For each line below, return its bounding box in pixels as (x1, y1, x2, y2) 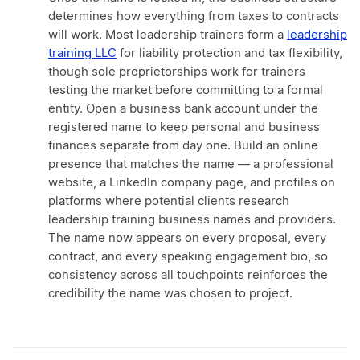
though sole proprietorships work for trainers (48, 66, 305, 79)
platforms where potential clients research (48, 195, 289, 208)
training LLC (48, 47, 117, 60)
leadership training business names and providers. (48, 214, 336, 227)
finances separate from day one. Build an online (48, 140, 318, 153)
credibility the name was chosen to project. (48, 288, 292, 301)
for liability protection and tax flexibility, (117, 47, 342, 60)
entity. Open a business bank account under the (48, 103, 318, 116)
